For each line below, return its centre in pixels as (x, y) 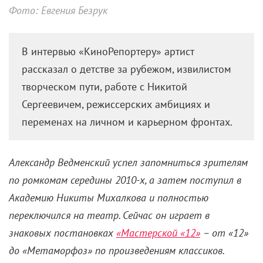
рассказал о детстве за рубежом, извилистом (127, 69)
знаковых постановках (63, 232)
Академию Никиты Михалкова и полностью (109, 197)
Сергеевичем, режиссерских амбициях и (116, 104)
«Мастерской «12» (158, 232)
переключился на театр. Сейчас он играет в (109, 215)
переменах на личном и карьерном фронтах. (127, 122)
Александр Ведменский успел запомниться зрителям (128, 162)
